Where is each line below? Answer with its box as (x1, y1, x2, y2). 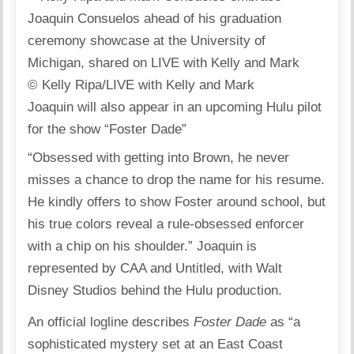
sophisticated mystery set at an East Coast (28, 337, 284, 352)
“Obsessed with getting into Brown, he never (28, 150, 290, 165)
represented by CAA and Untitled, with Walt (28, 261, 283, 276)
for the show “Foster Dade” (28, 122, 187, 137)
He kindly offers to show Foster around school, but (28, 194, 326, 209)
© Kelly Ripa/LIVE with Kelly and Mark (28, 77, 255, 92)
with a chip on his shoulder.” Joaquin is (28, 239, 258, 254)
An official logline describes (28, 314, 194, 330)
